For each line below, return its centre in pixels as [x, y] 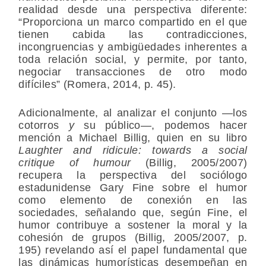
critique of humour [82, 163]
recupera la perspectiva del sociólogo [133, 175]
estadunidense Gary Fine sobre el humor [133, 188]
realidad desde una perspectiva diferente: [133, 10]
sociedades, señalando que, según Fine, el [133, 213]
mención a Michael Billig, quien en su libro [133, 138]
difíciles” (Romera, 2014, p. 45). [97, 85]
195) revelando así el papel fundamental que [133, 250]
